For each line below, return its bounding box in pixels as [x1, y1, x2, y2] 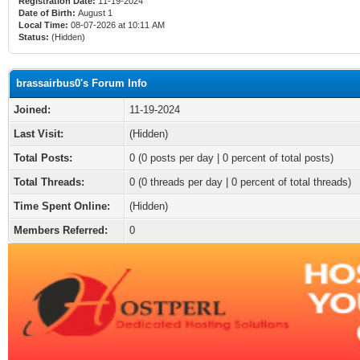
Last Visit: [14, 128, 63, 140]
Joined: [14, 104, 51, 116]
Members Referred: [14, 224, 108, 236]
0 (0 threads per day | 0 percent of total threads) [129, 176, 351, 188]
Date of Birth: [18, 8, 76, 18]
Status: [18, 32, 49, 42]
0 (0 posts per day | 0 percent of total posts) [129, 152, 333, 164]
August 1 [76, 8, 115, 18]
